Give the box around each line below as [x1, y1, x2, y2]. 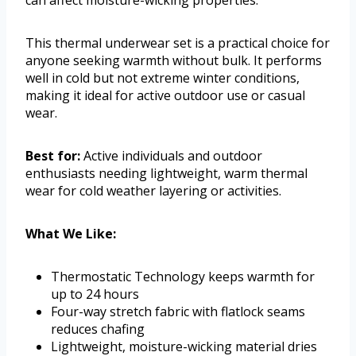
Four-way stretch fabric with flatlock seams [51, 303, 305, 321]
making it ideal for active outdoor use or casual [25, 87, 305, 105]
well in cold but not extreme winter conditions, [25, 69, 300, 87]
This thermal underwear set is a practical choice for [25, 34, 330, 52]
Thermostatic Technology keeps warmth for [51, 268, 315, 286]
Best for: [25, 147, 80, 165]
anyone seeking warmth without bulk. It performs [25, 52, 322, 70]
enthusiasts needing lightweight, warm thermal [25, 164, 308, 183]
